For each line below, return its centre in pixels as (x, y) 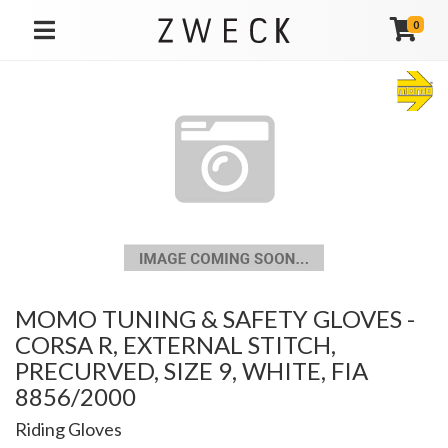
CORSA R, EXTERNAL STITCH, (175, 344)
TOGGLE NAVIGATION (94, 41)
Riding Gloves (68, 429)
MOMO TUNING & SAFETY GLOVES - (215, 318)
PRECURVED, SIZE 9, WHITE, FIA (191, 370)
